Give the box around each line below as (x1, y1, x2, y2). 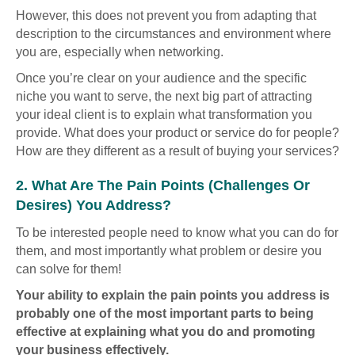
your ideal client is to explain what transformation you (16, 107, 312, 121)
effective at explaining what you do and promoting (16, 324, 315, 338)
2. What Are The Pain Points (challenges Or (16, 177, 310, 193)
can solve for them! (16, 261, 121, 276)
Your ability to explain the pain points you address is (16, 288, 330, 302)
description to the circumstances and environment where (16, 26, 331, 40)
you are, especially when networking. (16, 44, 223, 59)
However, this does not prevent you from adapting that (16, 8, 316, 22)
